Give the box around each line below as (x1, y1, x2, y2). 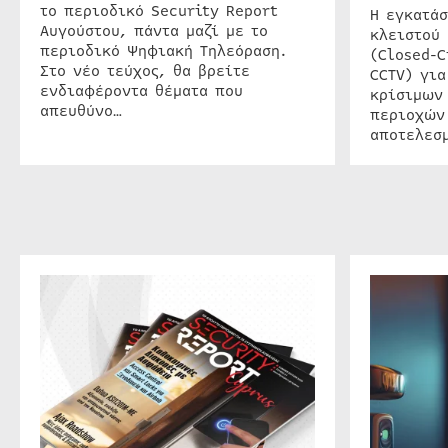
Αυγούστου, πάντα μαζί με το (40, 19, 268, 42)
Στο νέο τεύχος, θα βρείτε (40, 59, 250, 82)
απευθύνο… (40, 99, 122, 122)
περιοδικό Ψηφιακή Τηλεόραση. (40, 39, 287, 62)
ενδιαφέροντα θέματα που (40, 79, 243, 102)
